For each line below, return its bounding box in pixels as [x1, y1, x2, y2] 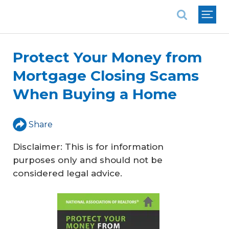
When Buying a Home [13, 85, 177, 103]
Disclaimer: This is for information [13, 142, 164, 152]
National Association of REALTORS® [12, 3, 157, 12]
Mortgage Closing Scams [13, 67, 199, 84]
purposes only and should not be [13, 155, 163, 165]
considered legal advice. [13, 168, 122, 178]
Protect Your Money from [13, 49, 202, 66]
